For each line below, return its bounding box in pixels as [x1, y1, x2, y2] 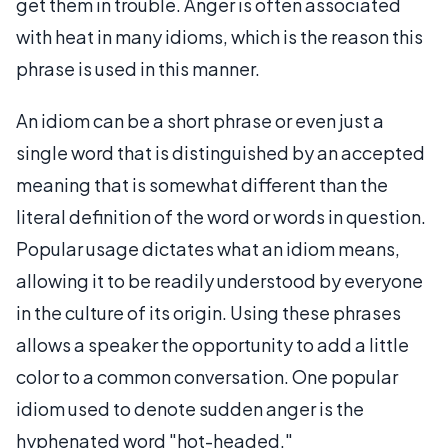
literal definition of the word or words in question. [16, 205, 426, 228]
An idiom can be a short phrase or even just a [16, 109, 384, 132]
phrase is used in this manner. [16, 57, 260, 80]
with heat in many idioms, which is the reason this [16, 25, 423, 48]
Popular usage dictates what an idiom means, [16, 237, 400, 260]
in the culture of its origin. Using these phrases [16, 301, 401, 324]
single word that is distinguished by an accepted [16, 141, 425, 164]
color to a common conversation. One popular [16, 365, 398, 388]
